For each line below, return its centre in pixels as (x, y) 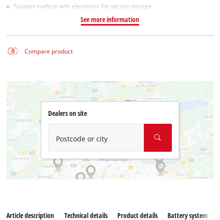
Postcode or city (82, 138)
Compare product (48, 51)
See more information (110, 19)
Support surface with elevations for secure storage (83, 6)
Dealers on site (67, 113)
